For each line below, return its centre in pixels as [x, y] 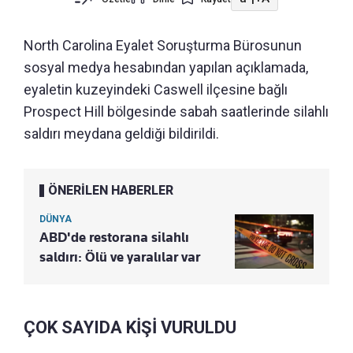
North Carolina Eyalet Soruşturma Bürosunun [163, 45]
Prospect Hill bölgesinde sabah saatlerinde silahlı [176, 111]
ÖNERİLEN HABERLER [111, 190]
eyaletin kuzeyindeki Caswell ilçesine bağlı [156, 89]
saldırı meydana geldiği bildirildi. [121, 133]
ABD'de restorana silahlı [114, 237]
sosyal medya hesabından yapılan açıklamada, [166, 67]
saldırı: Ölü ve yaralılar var [120, 256]
